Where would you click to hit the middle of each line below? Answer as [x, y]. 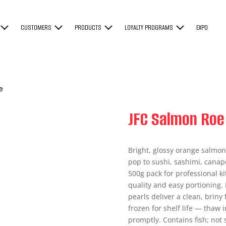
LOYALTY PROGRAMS [149, 27]
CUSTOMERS [36, 27]
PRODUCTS [88, 27]
